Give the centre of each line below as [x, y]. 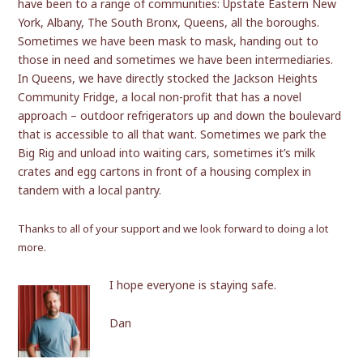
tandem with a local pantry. [90, 190]
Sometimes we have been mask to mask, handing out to [169, 41]
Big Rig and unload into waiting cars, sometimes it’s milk [167, 152]
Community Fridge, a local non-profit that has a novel [160, 96]
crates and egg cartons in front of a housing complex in [165, 171]
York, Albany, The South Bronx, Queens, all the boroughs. [169, 22]
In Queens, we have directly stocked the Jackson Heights [168, 78]
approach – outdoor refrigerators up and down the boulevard [180, 115]
